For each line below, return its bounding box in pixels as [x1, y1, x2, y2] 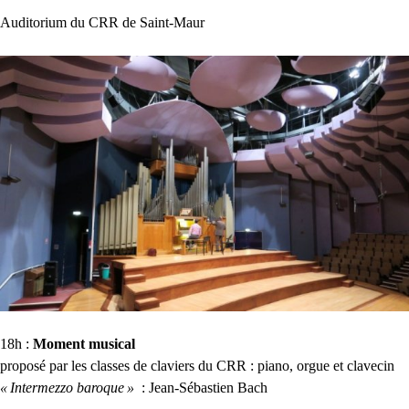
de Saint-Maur [119, 14, 204, 30]
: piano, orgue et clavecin [246, 357, 394, 373]
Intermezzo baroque [10, 379, 124, 395]
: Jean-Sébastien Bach [138, 379, 267, 395]
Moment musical [33, 335, 135, 351]
